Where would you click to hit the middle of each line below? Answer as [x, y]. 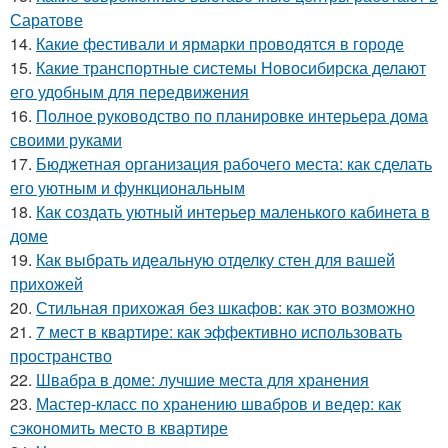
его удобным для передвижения [129, 91]
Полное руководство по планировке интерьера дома [232, 115]
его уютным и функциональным [127, 187]
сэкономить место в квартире [119, 427]
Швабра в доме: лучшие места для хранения [202, 379]
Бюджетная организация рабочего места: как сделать [234, 163]
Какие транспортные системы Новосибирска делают [231, 67]
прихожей [46, 283]
